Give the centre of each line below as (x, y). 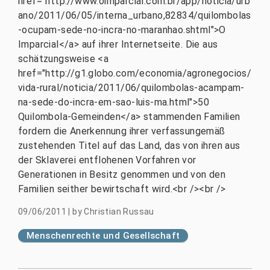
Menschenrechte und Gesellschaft (103, 236)
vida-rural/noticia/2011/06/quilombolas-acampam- (131, 88)
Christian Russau (119, 212)
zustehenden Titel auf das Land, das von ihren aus (129, 146)
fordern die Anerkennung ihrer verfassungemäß (122, 131)
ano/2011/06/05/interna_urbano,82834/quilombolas (135, 15)
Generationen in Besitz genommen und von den (122, 174)
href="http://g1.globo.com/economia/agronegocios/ (135, 73)
